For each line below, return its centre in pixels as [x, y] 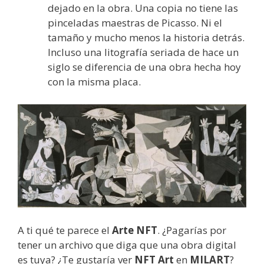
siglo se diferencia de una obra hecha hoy [144, 67]
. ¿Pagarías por [192, 230]
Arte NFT [135, 230]
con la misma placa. [94, 82]
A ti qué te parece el [65, 230]
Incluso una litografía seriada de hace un [143, 52]
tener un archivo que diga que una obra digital [127, 245]
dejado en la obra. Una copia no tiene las [143, 8]
